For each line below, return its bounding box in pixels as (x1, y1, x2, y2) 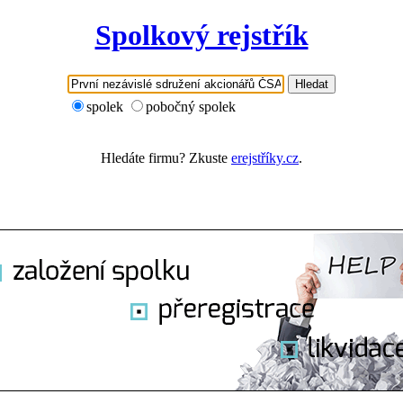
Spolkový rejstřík (94, 19, 309, 52)
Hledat (295, 76, 328, 91)
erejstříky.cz (231, 149, 299, 166)
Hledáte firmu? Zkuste (101, 149, 231, 166)
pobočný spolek (146, 98, 236, 114)
